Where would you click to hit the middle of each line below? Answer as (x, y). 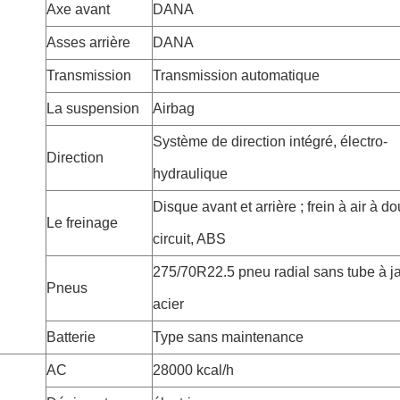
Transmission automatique (236, 75)
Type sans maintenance (228, 337)
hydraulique (190, 174)
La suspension (93, 108)
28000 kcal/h (193, 370)
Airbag (174, 108)
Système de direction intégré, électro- (270, 142)
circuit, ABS (189, 239)
